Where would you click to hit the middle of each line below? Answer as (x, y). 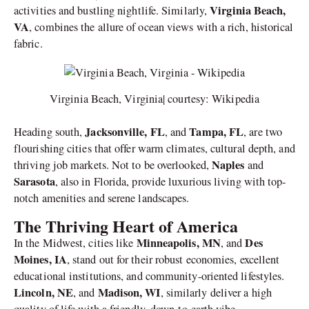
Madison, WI (129, 292)
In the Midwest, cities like (75, 242)
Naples (228, 165)
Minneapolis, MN (178, 242)
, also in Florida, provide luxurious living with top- (170, 182)
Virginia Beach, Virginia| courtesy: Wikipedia (154, 98)
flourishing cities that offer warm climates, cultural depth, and (154, 149)
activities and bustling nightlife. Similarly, (112, 10)
